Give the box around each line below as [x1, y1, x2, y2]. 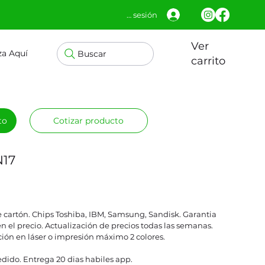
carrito [190, 54, 225, 67]
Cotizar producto [53, 115, 124, 127]
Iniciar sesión [107, 10, 158, 20]
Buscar [77, 48, 106, 59]
